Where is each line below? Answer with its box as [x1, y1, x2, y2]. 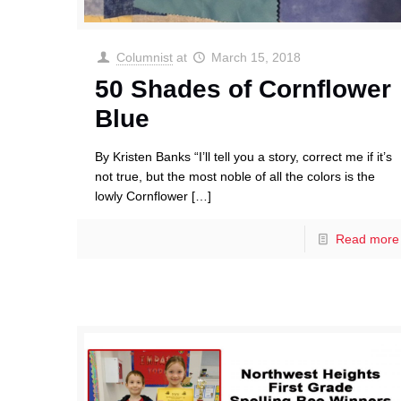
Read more [335, 232, 399, 247]
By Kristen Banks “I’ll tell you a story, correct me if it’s [95, 149, 393, 165]
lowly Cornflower [95, 189, 189, 204]
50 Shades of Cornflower [95, 75, 392, 104]
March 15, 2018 [211, 50, 302, 65]
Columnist [115, 50, 173, 65]
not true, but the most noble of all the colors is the [95, 169, 376, 184]
